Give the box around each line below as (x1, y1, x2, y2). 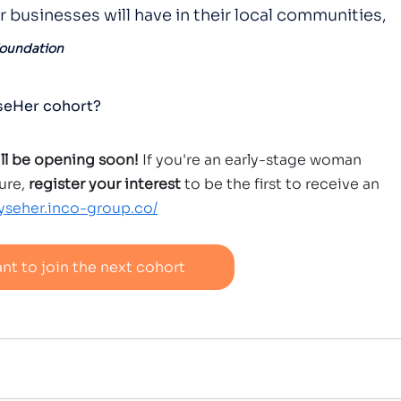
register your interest (25, 175, 182, 193)
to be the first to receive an (181, 175, 384, 193)
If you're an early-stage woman (139, 150, 366, 169)
